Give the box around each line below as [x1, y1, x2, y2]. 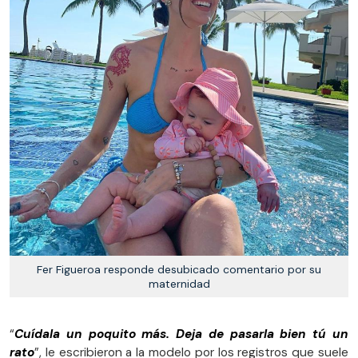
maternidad [148, 276, 210, 292]
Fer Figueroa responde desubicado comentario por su [37, 262, 321, 277]
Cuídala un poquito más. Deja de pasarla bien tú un [14, 326, 348, 343]
